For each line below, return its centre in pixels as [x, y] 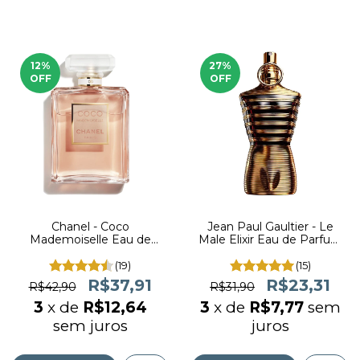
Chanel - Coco [90, 227]
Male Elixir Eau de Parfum [270, 239]
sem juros [90, 326]
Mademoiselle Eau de [90, 239]
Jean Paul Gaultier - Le [270, 227]
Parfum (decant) [90, 252]
